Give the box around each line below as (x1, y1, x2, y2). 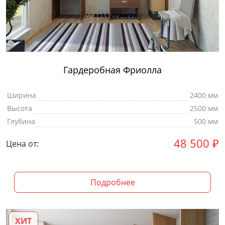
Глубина (7, 117, 35, 127)
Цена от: (6, 138, 39, 149)
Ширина (7, 90, 36, 100)
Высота (7, 103, 32, 114)
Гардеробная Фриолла (63, 64, 162, 76)
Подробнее (90, 177, 135, 188)
